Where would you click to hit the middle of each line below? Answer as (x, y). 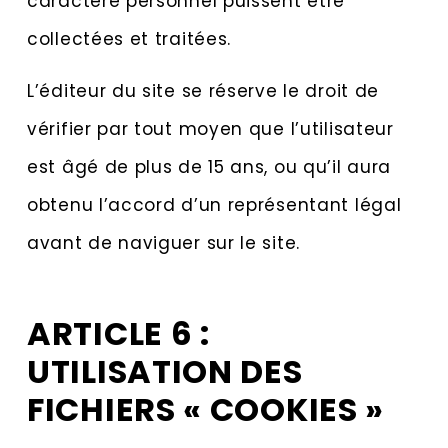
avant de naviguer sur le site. (163, 243)
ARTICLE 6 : (118, 333)
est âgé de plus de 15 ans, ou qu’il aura (209, 167)
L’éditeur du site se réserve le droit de (203, 91)
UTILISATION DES (165, 371)
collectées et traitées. (129, 38)
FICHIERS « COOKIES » (206, 409)
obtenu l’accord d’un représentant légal (214, 205)
